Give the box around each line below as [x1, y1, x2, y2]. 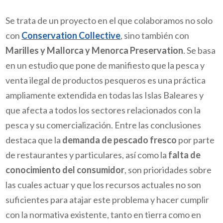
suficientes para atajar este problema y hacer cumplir [5, 194, 210, 206]
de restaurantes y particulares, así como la [5, 149, 169, 161]
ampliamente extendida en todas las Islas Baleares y [5, 90, 204, 101]
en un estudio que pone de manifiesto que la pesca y [5, 60, 205, 71]
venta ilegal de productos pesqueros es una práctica [5, 75, 206, 86]
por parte [177, 134, 215, 146]
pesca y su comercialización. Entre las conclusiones [5, 119, 202, 131]
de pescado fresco [102, 134, 177, 146]
